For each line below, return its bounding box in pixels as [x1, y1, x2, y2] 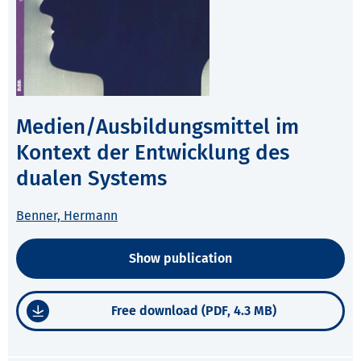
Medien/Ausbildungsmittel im [16, 114, 299, 140]
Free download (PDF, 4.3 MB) [111, 303, 276, 319]
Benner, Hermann [16, 208, 118, 224]
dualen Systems [16, 166, 167, 192]
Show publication [129, 251, 232, 267]
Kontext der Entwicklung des [16, 140, 289, 166]
